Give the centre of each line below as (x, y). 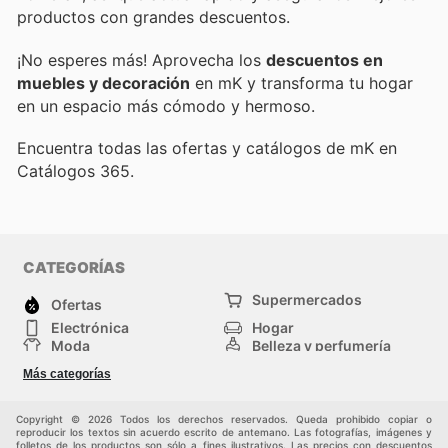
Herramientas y (301, 361)
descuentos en (324, 59)
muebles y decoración (103, 82)
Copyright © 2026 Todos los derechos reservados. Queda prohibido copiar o (224, 419)
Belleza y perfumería (321, 345)
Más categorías (67, 374)
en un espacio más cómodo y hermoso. (166, 105)
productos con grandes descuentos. (153, 17)
